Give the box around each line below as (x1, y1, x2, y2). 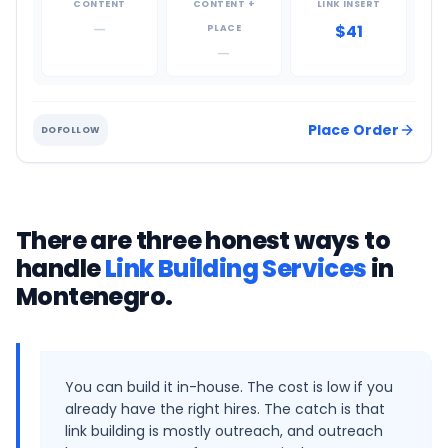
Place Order (308, 120, 399, 140)
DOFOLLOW (41, 124, 100, 136)
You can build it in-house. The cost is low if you (65, 377, 393, 397)
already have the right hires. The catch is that (65, 399, 385, 419)
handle (16, 252, 105, 285)
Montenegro (16, 280, 165, 313)
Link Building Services (104, 252, 367, 285)
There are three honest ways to (16, 224, 390, 257)
